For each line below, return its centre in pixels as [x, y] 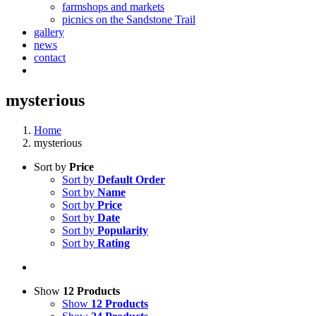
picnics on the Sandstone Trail [129, 19]
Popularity [123, 230]
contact [50, 57]
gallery [49, 32]
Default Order [131, 179]
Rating [114, 243]
